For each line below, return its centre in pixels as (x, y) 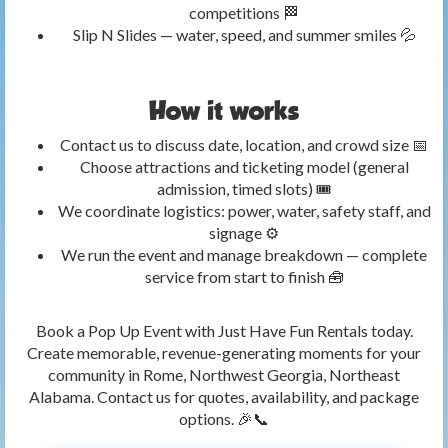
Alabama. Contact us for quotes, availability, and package (224, 397)
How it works (224, 111)
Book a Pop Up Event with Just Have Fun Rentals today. (224, 331)
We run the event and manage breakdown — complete (244, 255)
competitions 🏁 (244, 13)
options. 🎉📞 (224, 419)
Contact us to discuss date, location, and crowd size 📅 (244, 145)
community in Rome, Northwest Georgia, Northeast (224, 375)
